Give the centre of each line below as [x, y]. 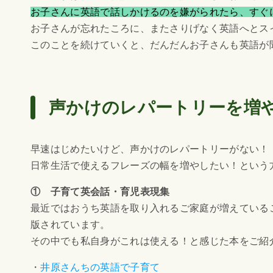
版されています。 [70, 225]
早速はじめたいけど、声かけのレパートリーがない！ [150, 149]
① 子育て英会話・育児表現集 [100, 192]
